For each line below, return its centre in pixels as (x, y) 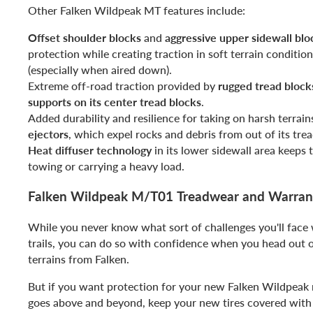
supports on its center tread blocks (115, 101)
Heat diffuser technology (90, 150)
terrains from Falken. (79, 259)
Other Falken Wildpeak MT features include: (137, 10)
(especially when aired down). (100, 69)
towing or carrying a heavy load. (106, 166)
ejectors (48, 133)
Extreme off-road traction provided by (123, 85)
